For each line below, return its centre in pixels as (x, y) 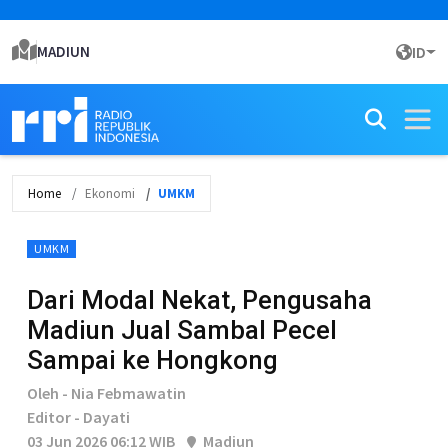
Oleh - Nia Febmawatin (106, 393)
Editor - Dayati (78, 417)
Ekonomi (110, 193)
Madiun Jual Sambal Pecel (182, 330)
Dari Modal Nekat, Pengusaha (199, 300)
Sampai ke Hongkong (152, 360)
